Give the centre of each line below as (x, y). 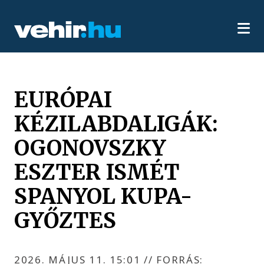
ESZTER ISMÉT (97, 172)
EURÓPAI (63, 99)
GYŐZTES (65, 220)
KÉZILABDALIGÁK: (116, 123)
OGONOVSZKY (90, 148)
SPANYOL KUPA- (103, 196)
